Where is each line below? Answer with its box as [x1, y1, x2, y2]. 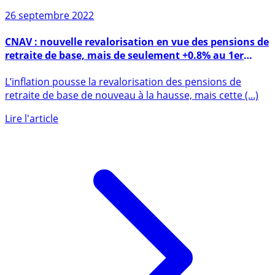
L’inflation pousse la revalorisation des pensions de [5, 99, 241, 114]
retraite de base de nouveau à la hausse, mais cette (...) [5, 113, 258, 127]
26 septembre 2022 [5, 33, 94, 47]
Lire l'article [5, 136, 58, 150]
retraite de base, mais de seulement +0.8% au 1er [5, 73, 244, 87]
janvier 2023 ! [5, 87, 69, 101]
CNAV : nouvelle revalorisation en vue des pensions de [5, 60, 269, 74]
